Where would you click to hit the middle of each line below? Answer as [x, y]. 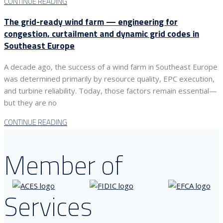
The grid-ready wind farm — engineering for [91, 22]
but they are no [30, 103]
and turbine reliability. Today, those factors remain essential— [111, 91]
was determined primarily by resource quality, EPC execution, [109, 79]
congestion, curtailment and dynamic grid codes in [102, 34]
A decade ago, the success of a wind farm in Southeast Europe [111, 67]
